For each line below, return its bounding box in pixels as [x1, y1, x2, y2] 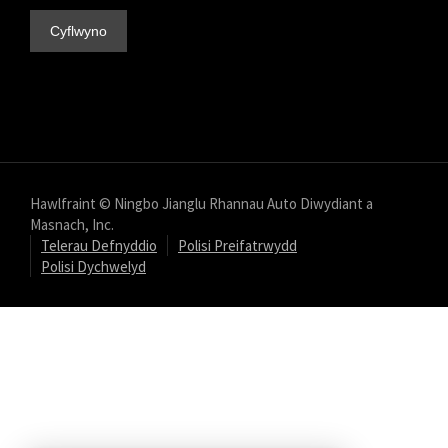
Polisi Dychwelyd [41, 257, 146, 277]
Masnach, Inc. [30, 215, 114, 235]
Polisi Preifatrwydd [178, 236, 297, 256]
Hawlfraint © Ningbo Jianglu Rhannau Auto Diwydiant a [30, 194, 373, 214]
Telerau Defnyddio [41, 236, 157, 256]
